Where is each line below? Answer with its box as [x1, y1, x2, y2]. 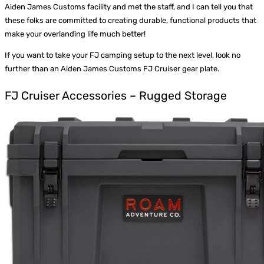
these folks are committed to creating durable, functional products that [5, 16, 256, 25]
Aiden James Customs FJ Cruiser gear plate [61, 64, 217, 74]
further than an [5, 64, 61, 74]
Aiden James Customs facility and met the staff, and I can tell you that [5, 2, 253, 12]
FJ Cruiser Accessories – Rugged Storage [5, 88, 227, 103]
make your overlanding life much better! [5, 29, 146, 39]
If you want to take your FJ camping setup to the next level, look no [5, 51, 240, 60]
